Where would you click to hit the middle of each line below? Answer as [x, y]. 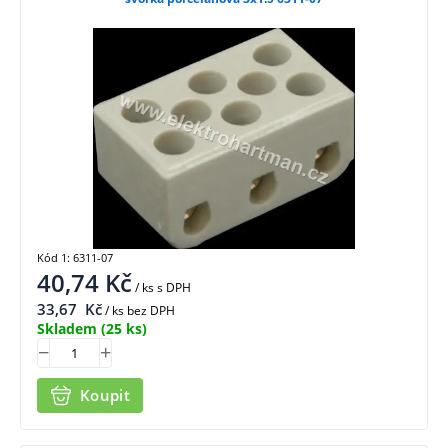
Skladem [67, 328]
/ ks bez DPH [138, 310]
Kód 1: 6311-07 [75, 257]
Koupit [105, 395]
